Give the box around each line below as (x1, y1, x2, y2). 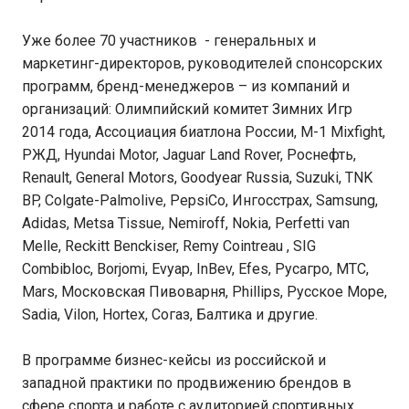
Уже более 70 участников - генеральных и (22, 32, 316, 49)
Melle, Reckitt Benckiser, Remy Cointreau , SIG (22, 237, 316, 255)
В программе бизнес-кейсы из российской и (22, 351, 326, 369)
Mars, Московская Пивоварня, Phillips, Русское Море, (22, 283, 387, 300)
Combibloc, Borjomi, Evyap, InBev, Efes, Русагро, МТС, (22, 260, 369, 278)
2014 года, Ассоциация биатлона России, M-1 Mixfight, (22, 123, 385, 141)
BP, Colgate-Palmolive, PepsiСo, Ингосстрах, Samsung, (22, 192, 378, 209)
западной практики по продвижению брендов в (22, 374, 351, 392)
